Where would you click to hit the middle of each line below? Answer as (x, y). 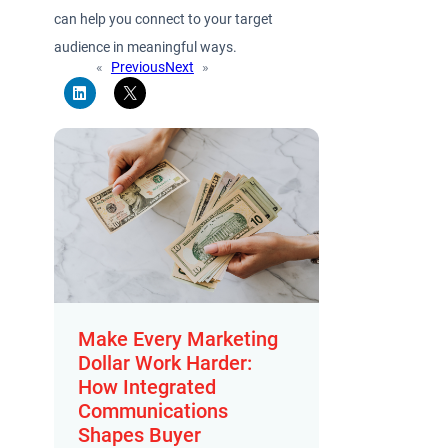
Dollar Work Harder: (165, 362)
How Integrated (147, 386)
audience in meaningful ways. (147, 48)
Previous (137, 67)
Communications (153, 410)
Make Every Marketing (178, 338)
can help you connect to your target (164, 20)
